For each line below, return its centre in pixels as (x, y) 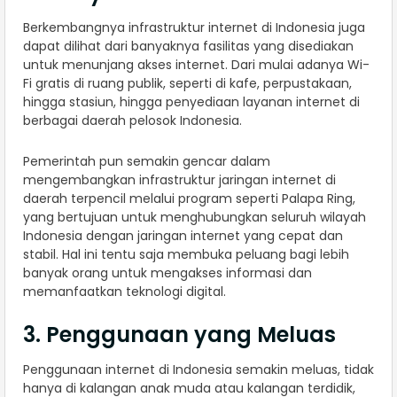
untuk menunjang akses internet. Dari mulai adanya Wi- (196, 64)
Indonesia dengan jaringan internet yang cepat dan (183, 235)
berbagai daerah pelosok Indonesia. (134, 120)
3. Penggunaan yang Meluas (179, 334)
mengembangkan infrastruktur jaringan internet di (179, 179)
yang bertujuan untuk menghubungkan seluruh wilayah (195, 217)
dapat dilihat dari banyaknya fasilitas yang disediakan (188, 46)
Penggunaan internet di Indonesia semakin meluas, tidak (198, 369)
